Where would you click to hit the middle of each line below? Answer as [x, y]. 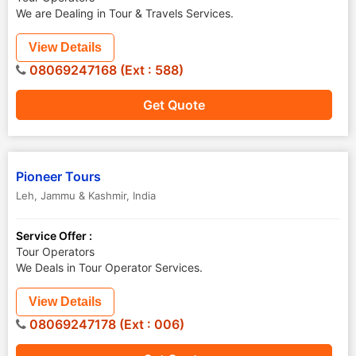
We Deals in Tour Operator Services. [109, 267]
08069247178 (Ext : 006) [105, 324]
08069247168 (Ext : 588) [105, 70]
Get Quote [174, 105]
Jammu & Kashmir [83, 195]
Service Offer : [54, 236]
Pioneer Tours [58, 176]
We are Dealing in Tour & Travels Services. [125, 13]
